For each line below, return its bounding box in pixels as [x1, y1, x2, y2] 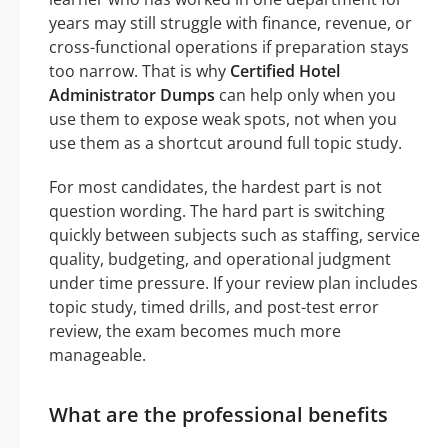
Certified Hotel [230, 60, 340, 83]
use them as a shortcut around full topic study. [49, 132, 402, 155]
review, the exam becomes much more [49, 320, 341, 343]
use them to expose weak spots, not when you [49, 108, 397, 131]
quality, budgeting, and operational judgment [49, 248, 391, 271]
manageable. [49, 344, 146, 367]
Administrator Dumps [49, 84, 215, 107]
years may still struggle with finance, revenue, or [49, 12, 412, 35]
